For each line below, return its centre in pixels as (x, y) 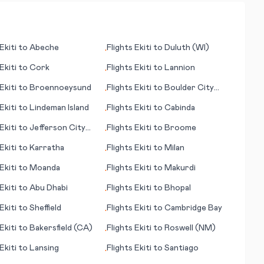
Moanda (44, 168)
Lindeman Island (59, 108)
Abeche (44, 48)
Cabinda (180, 108)
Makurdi (180, 168)
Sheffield (45, 208)
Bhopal (178, 188)
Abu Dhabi (48, 188)
